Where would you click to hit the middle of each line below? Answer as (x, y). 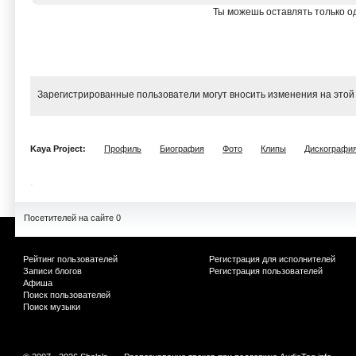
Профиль (123, 149)
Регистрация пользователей (266, 271)
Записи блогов (52, 271)
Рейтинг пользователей (70, 259)
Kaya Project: (59, 149)
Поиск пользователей (67, 295)
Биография (182, 149)
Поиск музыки (52, 307)
